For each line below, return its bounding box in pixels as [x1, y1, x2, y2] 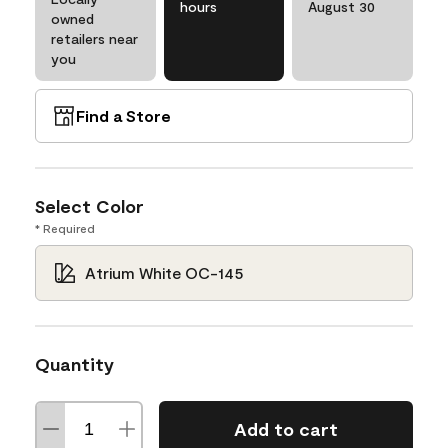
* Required [35, 220, 95, 235]
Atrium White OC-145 [85, 262, 244, 282]
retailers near [51, 29, 138, 47]
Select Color [35, 194, 144, 217]
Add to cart [233, 418, 338, 441]
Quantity [35, 352, 114, 375]
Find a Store [76, 105, 171, 125]
